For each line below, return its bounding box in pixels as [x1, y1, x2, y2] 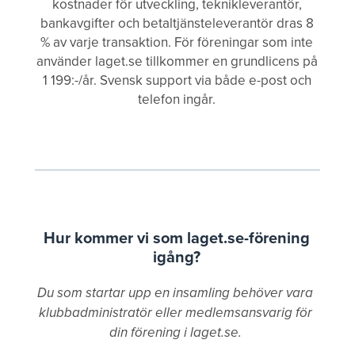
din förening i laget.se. [109, 323, 242, 342]
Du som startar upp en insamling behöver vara [37, 283, 313, 303]
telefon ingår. [138, 90, 216, 109]
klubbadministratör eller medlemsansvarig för [38, 303, 312, 323]
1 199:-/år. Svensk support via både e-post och [42, 71, 311, 90]
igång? [153, 245, 200, 268]
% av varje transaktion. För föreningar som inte [40, 32, 313, 52]
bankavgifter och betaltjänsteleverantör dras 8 [40, 13, 314, 32]
